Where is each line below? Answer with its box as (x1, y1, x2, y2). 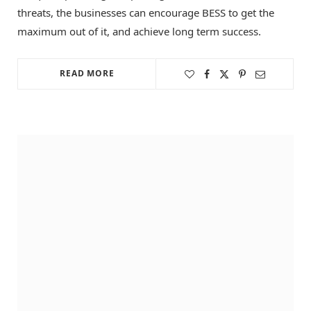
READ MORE (60, 67, 115, 79)
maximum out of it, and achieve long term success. (17, 24, 261, 38)
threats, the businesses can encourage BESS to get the (17, 5, 274, 19)
